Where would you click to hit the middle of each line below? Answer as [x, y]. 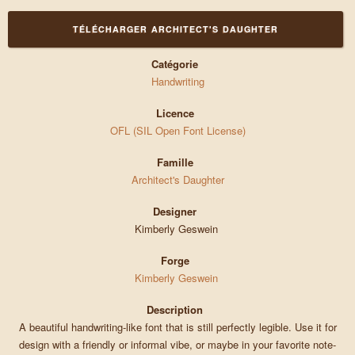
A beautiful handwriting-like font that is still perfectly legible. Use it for [177, 327]
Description [175, 310]
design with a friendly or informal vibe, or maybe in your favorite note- [177, 345]
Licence [175, 113]
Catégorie [175, 64]
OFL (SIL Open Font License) [177, 131]
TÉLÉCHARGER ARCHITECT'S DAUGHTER [176, 29]
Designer [175, 212]
